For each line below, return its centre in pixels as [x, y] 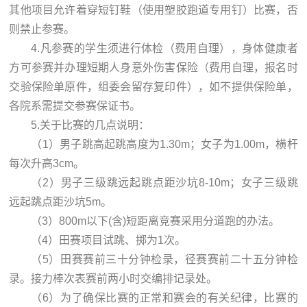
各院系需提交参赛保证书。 [75, 106]
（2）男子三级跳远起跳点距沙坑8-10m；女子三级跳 [164, 182]
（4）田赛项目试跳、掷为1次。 [109, 240]
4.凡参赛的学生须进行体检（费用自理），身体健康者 [164, 48]
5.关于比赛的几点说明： [90, 125]
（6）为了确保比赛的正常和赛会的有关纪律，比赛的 [164, 297]
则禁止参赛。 [42, 29]
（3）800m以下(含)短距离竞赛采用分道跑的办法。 [156, 221]
